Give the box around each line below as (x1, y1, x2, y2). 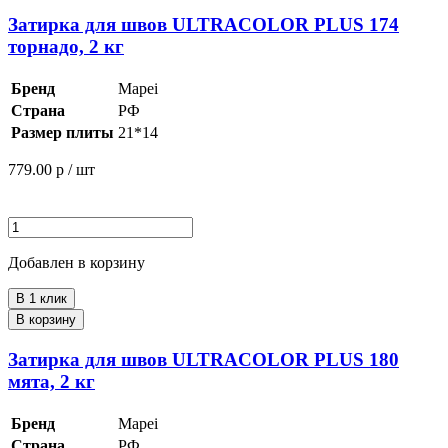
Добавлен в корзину (8, 254, 145, 272)
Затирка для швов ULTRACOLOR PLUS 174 (8, 14, 399, 36)
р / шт (56, 161, 95, 179)
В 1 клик (16, 291, 67, 307)
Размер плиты (11, 124, 114, 142)
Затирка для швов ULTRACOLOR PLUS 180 (8, 348, 399, 370)
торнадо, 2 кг (8, 36, 124, 58)
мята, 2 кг (8, 370, 95, 392)
